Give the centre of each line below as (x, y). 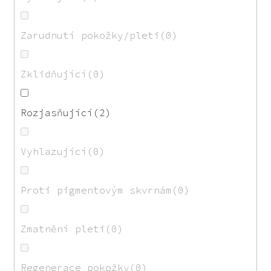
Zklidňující (54, 73)
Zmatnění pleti (63, 228)
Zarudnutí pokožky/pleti (90, 35)
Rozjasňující (57, 112)
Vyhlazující (54, 151)
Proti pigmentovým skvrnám (96, 190)
